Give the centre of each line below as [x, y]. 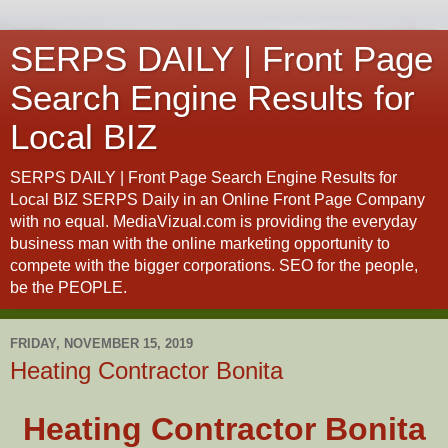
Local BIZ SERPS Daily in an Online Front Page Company [217, 199]
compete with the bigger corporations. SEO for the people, [214, 265]
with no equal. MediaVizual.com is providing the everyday [213, 221]
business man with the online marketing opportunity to [200, 243]
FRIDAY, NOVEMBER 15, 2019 [101, 343]
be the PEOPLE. [68, 287]
